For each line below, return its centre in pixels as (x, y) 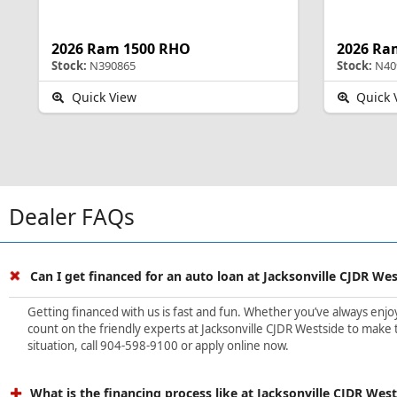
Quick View (102, 97)
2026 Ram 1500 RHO (121, 48)
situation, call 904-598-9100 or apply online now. (160, 345)
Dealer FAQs (72, 216)
